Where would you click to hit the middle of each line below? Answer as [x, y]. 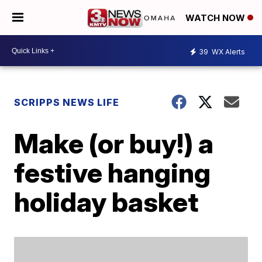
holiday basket [106, 202]
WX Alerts [227, 51]
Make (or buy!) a [114, 143]
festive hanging [113, 173]
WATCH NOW [216, 18]
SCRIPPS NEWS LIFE [67, 102]
